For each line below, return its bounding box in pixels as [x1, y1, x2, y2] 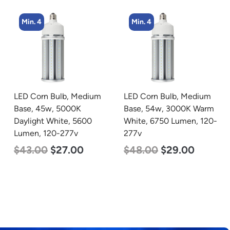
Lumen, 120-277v [126, 128, 190, 138]
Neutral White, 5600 [126, 116, 201, 126]
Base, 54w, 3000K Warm [16, 104, 107, 113]
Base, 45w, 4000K [126, 104, 194, 113]
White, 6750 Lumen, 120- [16, 116, 110, 126]
